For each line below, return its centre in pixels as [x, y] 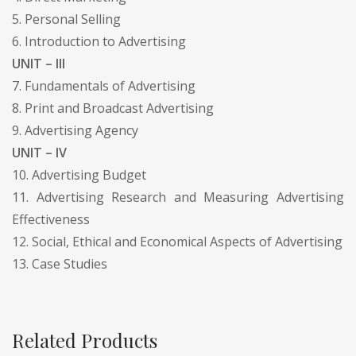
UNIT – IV [39, 152]
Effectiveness [51, 219]
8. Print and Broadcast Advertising [113, 108]
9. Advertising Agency [75, 130]
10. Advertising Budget [79, 174]
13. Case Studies [60, 263]
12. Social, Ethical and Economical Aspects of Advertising [177, 241]
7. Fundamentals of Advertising [104, 85]
